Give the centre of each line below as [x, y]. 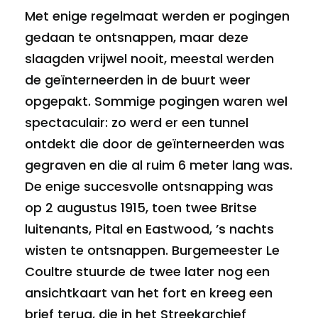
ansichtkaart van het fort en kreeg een [149, 293]
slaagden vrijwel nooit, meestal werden [149, 59]
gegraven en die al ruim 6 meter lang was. [159, 165]
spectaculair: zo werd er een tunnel [137, 123]
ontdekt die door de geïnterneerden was [155, 144]
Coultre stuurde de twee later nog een [147, 272]
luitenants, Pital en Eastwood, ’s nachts [149, 229]
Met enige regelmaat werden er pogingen [157, 16]
